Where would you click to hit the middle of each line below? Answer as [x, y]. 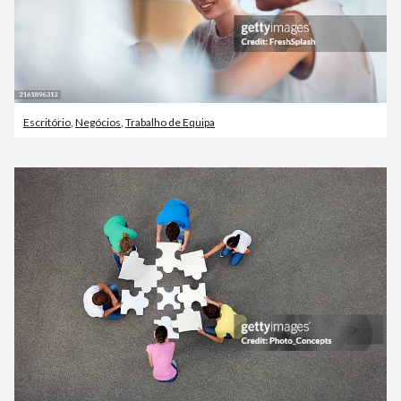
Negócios [98, 123]
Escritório [47, 123]
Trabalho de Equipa [170, 123]
